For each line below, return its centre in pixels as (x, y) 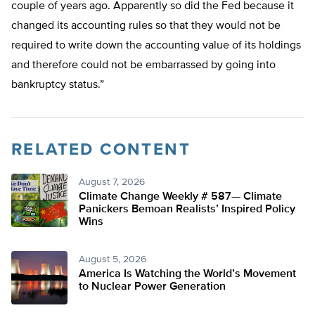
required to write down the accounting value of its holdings (156, 46)
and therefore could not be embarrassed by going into (143, 66)
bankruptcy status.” (58, 85)
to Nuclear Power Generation (152, 287)
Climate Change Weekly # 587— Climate (180, 197)
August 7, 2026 (112, 182)
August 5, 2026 (112, 260)
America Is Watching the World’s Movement (187, 275)
